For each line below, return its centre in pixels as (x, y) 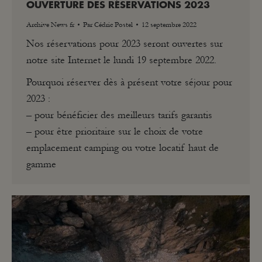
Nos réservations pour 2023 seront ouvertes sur (125, 43)
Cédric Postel (113, 24)
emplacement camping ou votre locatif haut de (123, 147)
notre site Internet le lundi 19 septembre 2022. (121, 60)
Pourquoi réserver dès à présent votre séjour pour (129, 82)
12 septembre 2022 (169, 24)
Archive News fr (50, 24)
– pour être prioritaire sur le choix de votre (115, 131)
